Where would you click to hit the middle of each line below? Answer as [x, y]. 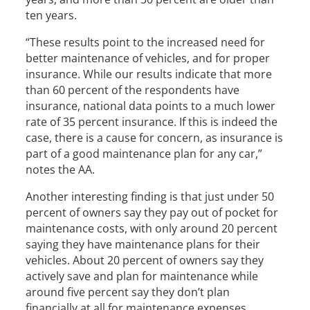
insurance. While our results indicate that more [149, 74]
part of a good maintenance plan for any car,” [144, 154]
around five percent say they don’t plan [128, 292]
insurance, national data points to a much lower [151, 106]
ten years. [52, 15]
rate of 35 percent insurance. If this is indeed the [152, 122]
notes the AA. [61, 170]
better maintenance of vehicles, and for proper [148, 58]
